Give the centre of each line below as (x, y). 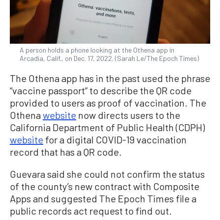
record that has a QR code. (66, 151)
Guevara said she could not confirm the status (107, 174)
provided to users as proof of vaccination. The (108, 102)
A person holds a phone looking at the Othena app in (97, 50)
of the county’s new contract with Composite (105, 186)
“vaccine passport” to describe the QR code (101, 90)
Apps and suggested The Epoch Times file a (103, 198)
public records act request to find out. (91, 210)
